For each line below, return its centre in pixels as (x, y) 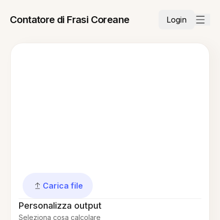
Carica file (63, 186)
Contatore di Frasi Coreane (70, 20)
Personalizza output (60, 206)
